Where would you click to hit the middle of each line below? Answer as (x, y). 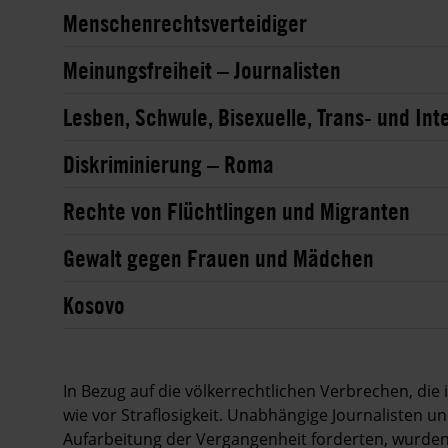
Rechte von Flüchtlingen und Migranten (236, 210)
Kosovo (94, 304)
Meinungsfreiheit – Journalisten (202, 69)
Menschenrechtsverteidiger (185, 22)
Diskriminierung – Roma (168, 163)
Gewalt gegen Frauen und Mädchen (218, 257)
